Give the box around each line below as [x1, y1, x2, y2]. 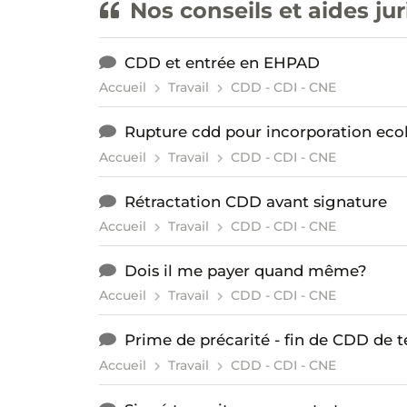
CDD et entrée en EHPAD [124, 53, 320, 72]
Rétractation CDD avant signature [124, 192, 387, 211]
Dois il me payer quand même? [124, 261, 367, 280]
